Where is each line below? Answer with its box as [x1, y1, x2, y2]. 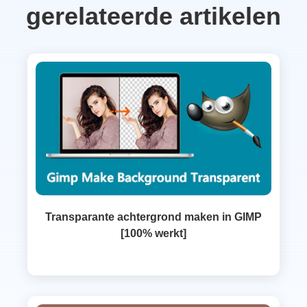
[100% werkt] [121, 227, 186, 239]
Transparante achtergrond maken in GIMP [45, 210, 262, 223]
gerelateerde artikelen [26, 1, 281, 30]
